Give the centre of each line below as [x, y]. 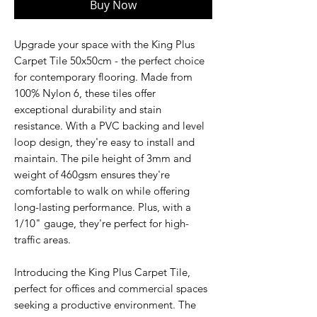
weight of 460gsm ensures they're [92, 174]
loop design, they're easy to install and [104, 142]
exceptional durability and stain [88, 109]
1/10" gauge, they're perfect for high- [102, 223]
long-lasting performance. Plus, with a [103, 207]
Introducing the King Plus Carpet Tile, [102, 272]
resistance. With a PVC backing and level [109, 126]
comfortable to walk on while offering [102, 191]
